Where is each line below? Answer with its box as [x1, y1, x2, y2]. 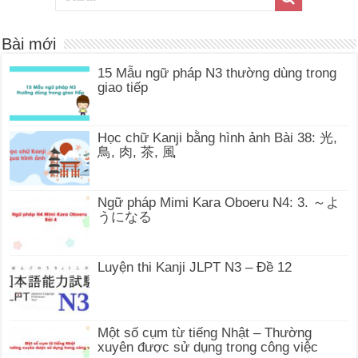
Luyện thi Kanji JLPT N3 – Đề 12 [97, 260, 292, 276]
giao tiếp [97, 79, 149, 95]
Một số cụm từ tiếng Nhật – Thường [97, 324, 312, 340]
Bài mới [2, 34, 57, 53]
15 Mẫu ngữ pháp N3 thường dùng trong [97, 65, 337, 81]
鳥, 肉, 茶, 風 [97, 145, 177, 161]
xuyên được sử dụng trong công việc [97, 339, 319, 355]
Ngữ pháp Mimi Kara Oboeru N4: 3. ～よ [97, 195, 340, 211]
